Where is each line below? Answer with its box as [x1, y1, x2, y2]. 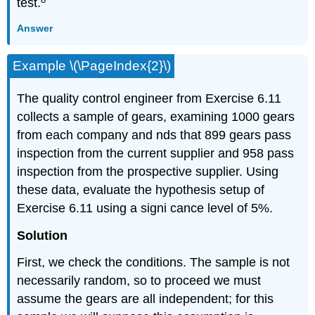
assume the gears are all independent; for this [17, 292, 274, 307]
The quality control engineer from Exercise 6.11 [17, 91, 282, 105]
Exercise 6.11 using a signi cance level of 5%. [17, 200, 274, 215]
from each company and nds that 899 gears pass [17, 127, 292, 142]
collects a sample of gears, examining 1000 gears [17, 109, 295, 124]
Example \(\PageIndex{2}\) [13, 58, 172, 74]
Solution [17, 228, 68, 243]
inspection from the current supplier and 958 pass [17, 146, 295, 160]
